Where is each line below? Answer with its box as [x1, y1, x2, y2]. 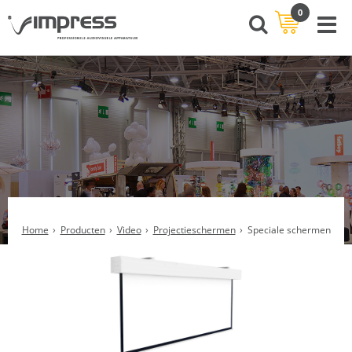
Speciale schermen [247, 223, 331, 236]
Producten [60, 223, 105, 236]
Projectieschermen [152, 223, 236, 236]
